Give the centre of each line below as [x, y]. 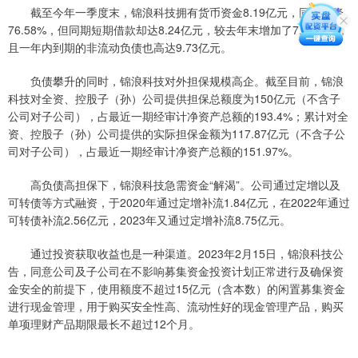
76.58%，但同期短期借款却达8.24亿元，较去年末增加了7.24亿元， [178, 29]
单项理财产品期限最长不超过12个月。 [104, 323]
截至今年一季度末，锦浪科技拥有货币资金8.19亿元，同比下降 [176, 12]
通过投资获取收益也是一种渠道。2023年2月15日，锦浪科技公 [176, 253]
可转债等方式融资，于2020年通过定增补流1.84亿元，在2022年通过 [179, 202]
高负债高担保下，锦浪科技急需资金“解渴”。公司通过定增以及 [174, 184]
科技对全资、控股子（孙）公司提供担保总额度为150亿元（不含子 [174, 98]
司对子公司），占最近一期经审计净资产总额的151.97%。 [153, 151]
